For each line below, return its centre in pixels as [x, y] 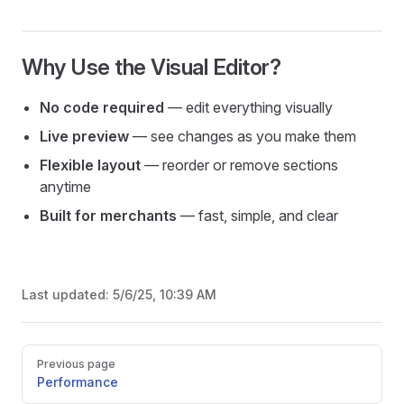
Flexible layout [90, 165]
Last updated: [67, 295]
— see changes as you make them [243, 137]
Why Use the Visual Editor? [151, 68]
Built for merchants [108, 216]
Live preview [84, 137]
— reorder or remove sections [239, 165]
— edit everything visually [248, 108]
